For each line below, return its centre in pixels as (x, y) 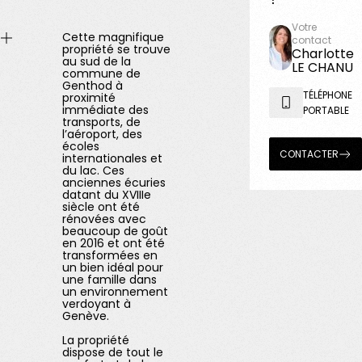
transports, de (102, 122)
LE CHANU (323, 67)
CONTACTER (309, 154)
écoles (81, 146)
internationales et (113, 158)
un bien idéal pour (113, 267)
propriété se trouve (117, 49)
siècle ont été (101, 207)
